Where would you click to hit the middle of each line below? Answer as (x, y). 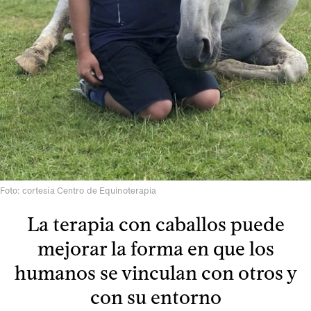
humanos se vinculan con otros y (155, 273)
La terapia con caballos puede (155, 225)
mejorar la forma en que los (155, 249)
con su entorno (155, 297)
